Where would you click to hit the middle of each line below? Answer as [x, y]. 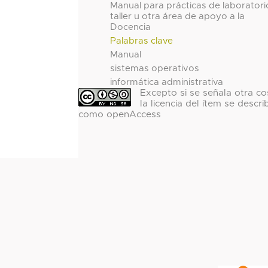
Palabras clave [142, 41]
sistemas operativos [155, 68]
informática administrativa [167, 82]
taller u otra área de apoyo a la [178, 16]
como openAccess [119, 115]
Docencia [131, 27]
